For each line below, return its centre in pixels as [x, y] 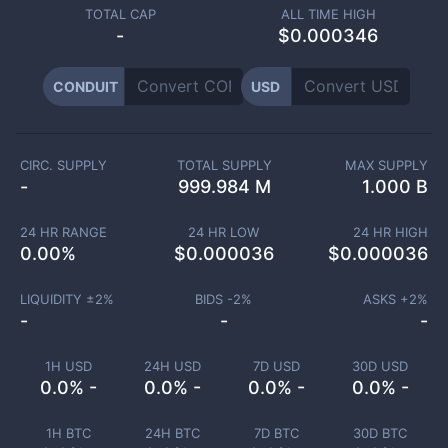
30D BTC [380, 433]
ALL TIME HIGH [328, 14]
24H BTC [172, 433]
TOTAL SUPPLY [224, 165]
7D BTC [276, 433]
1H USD [68, 366]
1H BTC [68, 433]
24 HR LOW [224, 232]
